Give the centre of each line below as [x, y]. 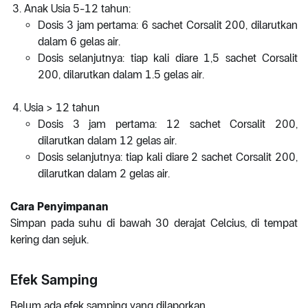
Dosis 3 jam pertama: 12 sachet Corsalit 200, [168, 124]
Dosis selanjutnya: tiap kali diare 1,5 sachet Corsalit [168, 58]
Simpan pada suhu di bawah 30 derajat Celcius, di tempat [154, 223]
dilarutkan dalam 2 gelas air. [104, 174]
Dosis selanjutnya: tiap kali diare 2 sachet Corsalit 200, [168, 157]
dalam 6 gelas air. [79, 42]
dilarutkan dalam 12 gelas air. [107, 141]
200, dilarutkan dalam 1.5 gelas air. [121, 75]
